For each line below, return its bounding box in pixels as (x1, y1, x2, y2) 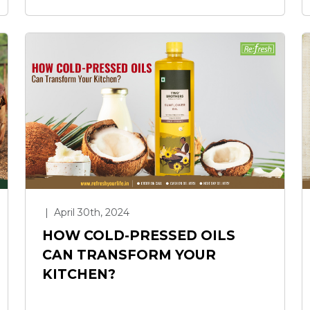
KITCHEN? (42, 265, 116, 282)
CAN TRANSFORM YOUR (42, 246, 216, 263)
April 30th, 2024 (51, 206, 129, 219)
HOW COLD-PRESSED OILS (42, 226, 235, 244)
